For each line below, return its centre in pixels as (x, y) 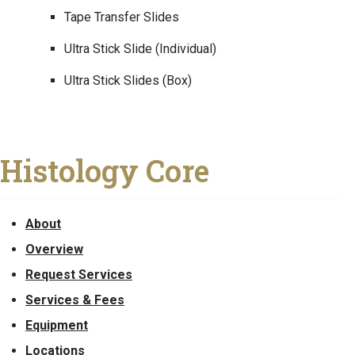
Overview (54, 249)
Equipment (57, 325)
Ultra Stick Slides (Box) (128, 80)
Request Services (79, 274)
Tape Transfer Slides (122, 17)
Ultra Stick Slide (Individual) (140, 48)
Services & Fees (75, 300)
